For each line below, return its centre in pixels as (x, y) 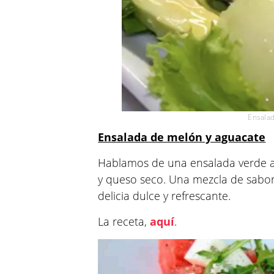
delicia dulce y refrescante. (165, 196)
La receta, (124, 221)
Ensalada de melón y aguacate (182, 137)
